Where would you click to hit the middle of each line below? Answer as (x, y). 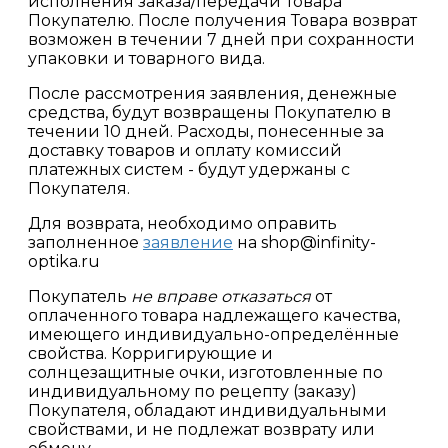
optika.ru (64, 262)
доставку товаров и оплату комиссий (185, 151)
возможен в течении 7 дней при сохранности (221, 40)
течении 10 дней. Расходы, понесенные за (206, 132)
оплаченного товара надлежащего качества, (214, 316)
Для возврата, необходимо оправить (182, 224)
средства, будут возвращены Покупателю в (209, 113)
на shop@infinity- (304, 243)
